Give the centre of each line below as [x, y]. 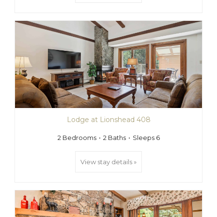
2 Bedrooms [77, 138]
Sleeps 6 [146, 138]
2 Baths [114, 138]
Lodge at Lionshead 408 [108, 120]
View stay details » [108, 162]
